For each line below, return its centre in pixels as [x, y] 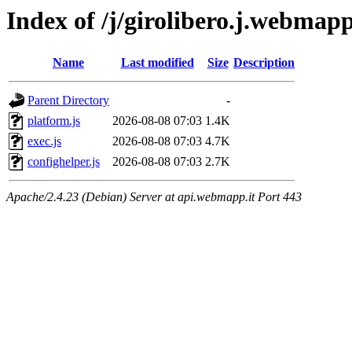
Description [264, 63]
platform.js [54, 121]
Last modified [157, 63]
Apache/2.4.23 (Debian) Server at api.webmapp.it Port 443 [154, 197]
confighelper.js [64, 162]
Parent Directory [68, 101]
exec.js [44, 141]
